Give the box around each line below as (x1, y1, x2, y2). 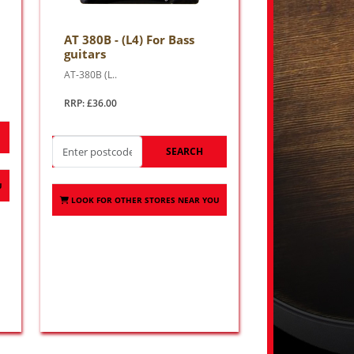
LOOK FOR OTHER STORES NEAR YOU (70, 194, 220, 206)
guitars (64, 46, 106, 62)
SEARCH (166, 145, 204, 159)
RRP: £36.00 (64, 96, 117, 111)
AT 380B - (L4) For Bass (64, 32, 194, 48)
